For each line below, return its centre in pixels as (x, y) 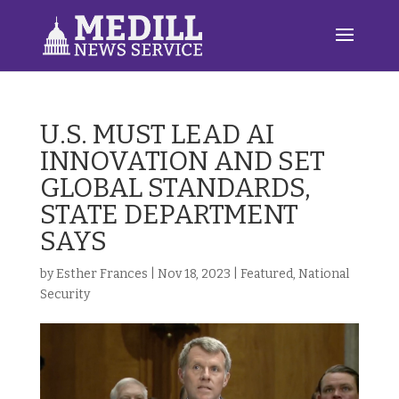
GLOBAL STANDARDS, (175, 188)
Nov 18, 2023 (194, 274)
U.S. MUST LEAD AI (157, 134)
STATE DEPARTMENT (169, 215)
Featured (266, 274)
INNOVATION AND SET (182, 161)
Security (65, 294)
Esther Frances (102, 274)
